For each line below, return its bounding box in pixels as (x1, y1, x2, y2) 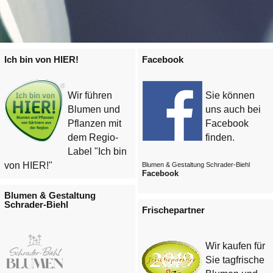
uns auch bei (205, 104, 261, 115)
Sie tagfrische (205, 254, 265, 265)
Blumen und (68, 104, 121, 115)
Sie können (205, 90, 255, 101)
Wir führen (68, 90, 113, 101)
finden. (205, 132, 235, 143)
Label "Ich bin (68, 146, 127, 157)
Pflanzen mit (68, 118, 122, 129)
